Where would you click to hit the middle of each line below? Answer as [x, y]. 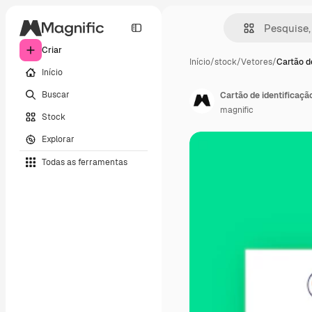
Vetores [257, 62]
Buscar [56, 94]
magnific [237, 110]
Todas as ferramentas [85, 162]
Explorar [58, 139]
